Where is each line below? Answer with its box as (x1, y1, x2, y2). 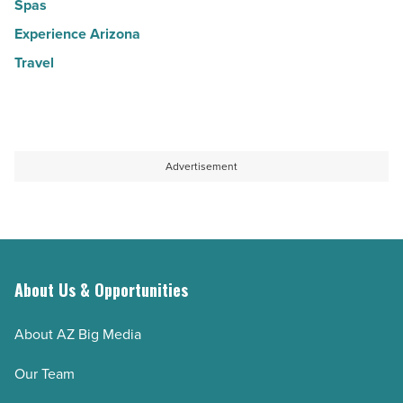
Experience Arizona (14, 23, 140, 45)
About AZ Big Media (14, 324, 141, 345)
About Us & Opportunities (14, 278, 188, 302)
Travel (14, 52, 54, 74)
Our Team (14, 363, 75, 385)
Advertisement (166, 158, 237, 175)
